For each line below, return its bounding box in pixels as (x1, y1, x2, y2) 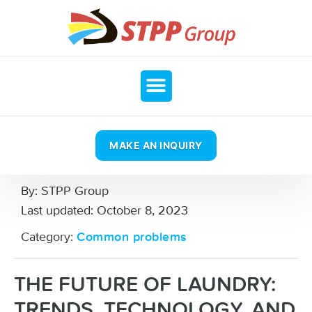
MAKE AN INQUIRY (109, 139, 203, 151)
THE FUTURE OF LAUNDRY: (14, 274, 276, 296)
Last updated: (21, 203, 93, 218)
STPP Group (38, 183, 109, 198)
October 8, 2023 (93, 203, 188, 218)
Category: (21, 229, 73, 244)
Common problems (77, 231, 187, 244)
